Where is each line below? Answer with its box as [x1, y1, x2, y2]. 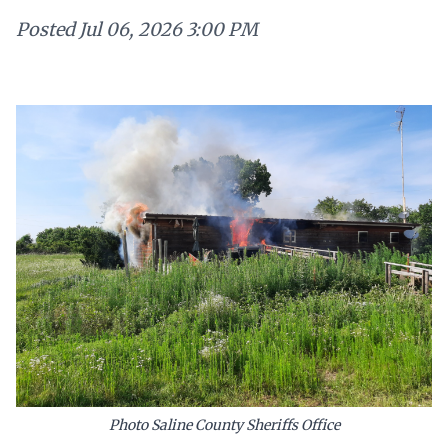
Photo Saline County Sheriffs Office [108, 416, 340, 435]
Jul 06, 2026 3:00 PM [79, 18, 258, 41]
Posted [16, 18, 75, 41]
